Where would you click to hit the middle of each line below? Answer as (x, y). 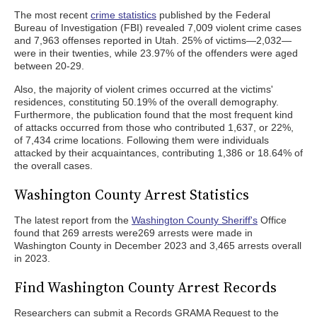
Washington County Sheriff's (195, 220)
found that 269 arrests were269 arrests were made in (133, 233)
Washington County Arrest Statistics (132, 195)
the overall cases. (53, 166)
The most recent (52, 15)
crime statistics (123, 15)
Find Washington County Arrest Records (145, 287)
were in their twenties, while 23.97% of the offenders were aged (156, 53)
